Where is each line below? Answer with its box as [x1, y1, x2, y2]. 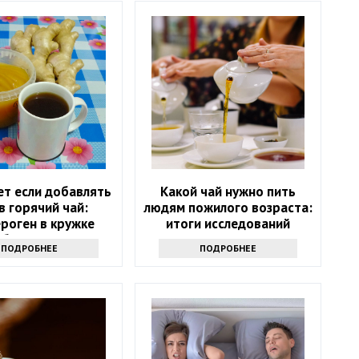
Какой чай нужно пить [160, 183, 296, 201]
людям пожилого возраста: [143, 199, 313, 217]
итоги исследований [166, 215, 291, 233]
